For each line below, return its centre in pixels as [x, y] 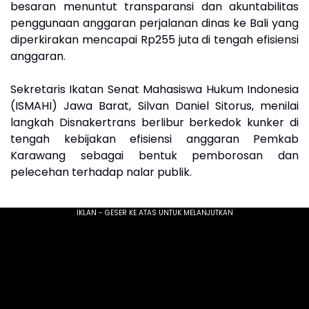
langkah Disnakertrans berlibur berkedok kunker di [154, 122]
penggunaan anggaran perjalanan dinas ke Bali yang [154, 23]
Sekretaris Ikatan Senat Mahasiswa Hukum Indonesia [154, 89]
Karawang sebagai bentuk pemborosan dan [154, 156]
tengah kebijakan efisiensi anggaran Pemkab [154, 139]
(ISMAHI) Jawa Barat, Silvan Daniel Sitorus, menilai [154, 106]
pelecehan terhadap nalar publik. [101, 172]
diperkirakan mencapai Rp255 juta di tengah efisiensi [154, 40]
